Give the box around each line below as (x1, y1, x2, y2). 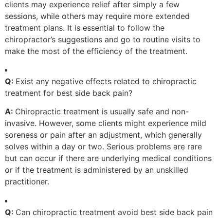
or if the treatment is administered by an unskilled (5, 165, 188, 175)
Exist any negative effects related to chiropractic (16, 76, 197, 86)
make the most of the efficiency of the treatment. (5, 46, 187, 56)
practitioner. (5, 177, 49, 187)
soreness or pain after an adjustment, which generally (5, 130, 202, 140)
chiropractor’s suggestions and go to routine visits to (5, 34, 200, 44)
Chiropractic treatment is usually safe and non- (15, 107, 189, 117)
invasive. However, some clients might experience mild (5, 118, 206, 128)
